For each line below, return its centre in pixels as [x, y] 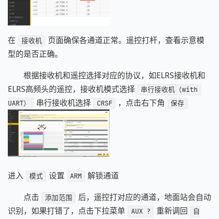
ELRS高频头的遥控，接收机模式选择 [72, 89]
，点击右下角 [142, 103]
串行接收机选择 [63, 103]
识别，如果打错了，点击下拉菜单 [67, 211]
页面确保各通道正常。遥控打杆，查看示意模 [125, 40]
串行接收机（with [171, 90]
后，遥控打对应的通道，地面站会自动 [143, 197]
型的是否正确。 [35, 54]
